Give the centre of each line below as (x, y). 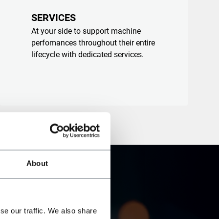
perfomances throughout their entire (93, 43)
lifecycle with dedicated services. (88, 55)
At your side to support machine (86, 31)
